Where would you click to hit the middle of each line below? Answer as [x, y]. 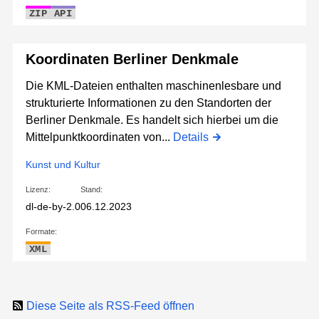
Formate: [41, 232]
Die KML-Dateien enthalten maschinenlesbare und [153, 86]
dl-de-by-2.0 [53, 207]
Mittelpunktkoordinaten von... [99, 137]
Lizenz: [38, 190]
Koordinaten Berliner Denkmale [132, 59]
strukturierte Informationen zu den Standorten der [148, 103]
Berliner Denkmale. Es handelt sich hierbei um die [152, 120]
